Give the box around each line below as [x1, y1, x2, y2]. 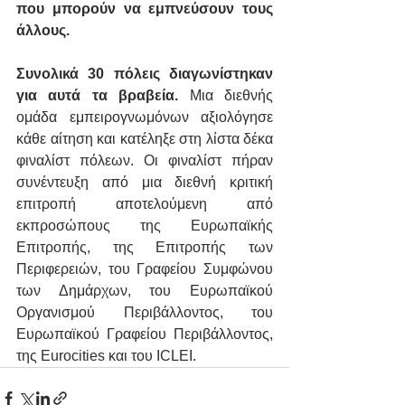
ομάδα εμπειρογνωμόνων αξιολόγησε [16, 109, 273, 126]
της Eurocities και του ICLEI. [16, 348, 196, 364]
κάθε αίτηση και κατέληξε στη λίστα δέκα [16, 131, 273, 147]
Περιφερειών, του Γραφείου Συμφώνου [16, 261, 273, 278]
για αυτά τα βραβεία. [16, 88, 179, 104]
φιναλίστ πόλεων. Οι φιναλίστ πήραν [16, 153, 273, 169]
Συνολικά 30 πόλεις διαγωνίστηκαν [16, 66, 273, 82]
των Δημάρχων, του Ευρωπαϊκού [16, 283, 273, 299]
